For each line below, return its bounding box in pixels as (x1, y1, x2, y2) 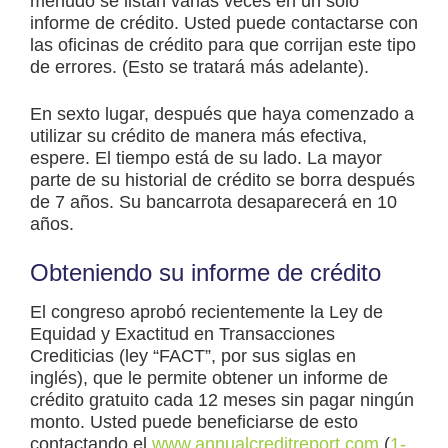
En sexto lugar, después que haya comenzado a (30, 104, 414, 125)
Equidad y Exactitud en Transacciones (30, 324, 335, 345)
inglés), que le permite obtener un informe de (30, 368, 388, 389)
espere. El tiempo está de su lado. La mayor (30, 148, 382, 169)
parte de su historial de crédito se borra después (30, 170, 415, 191)
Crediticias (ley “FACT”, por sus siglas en (30, 346, 356, 367)
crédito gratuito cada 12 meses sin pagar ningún (30, 390, 414, 411)
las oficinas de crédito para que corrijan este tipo (30, 35, 416, 56)
